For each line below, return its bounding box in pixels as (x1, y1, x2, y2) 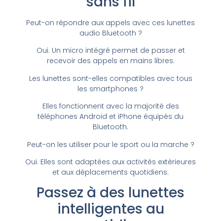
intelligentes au (57, 199, 164, 219)
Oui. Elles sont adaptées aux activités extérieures (25, 156, 196, 167)
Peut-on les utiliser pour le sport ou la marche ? (27, 139, 194, 149)
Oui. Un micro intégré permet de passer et (36, 45, 185, 56)
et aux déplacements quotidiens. (52, 167, 169, 177)
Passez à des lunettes (37, 183, 184, 203)
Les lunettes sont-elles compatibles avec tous (29, 73, 192, 83)
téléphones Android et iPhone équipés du (37, 111, 184, 122)
